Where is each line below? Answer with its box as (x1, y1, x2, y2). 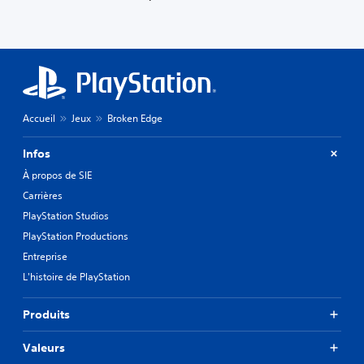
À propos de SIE (23, 167, 92, 182)
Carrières (23, 188, 63, 202)
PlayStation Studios (23, 208, 109, 223)
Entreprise (23, 249, 67, 263)
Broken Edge (107, 110, 162, 125)
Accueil (23, 110, 55, 125)
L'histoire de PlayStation (23, 269, 130, 284)
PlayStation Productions (23, 228, 128, 243)
